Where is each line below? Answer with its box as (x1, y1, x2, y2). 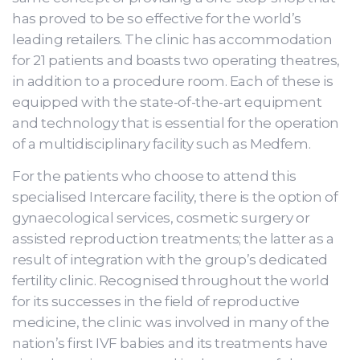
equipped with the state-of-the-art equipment (12, 94, 322, 110)
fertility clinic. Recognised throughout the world (12, 272, 329, 288)
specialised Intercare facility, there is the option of (12, 189, 338, 205)
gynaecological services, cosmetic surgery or (12, 210, 310, 226)
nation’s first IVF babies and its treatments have (12, 335, 328, 351)
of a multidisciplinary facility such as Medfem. (12, 136, 311, 152)
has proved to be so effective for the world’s (12, 10, 302, 27)
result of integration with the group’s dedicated (12, 252, 328, 268)
